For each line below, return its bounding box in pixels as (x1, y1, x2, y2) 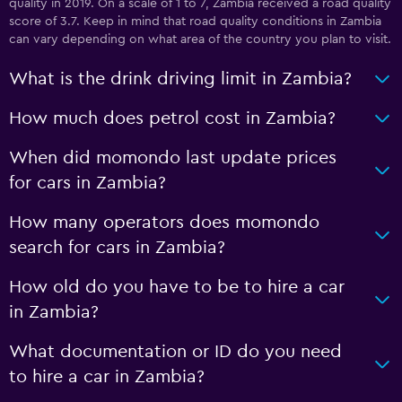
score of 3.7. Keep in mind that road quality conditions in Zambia (9, 15, 381, 28)
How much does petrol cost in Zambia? (9, 109, 336, 127)
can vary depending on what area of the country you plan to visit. (9, 33, 391, 46)
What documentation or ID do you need (9, 343, 342, 361)
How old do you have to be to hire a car (9, 278, 345, 296)
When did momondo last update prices (9, 149, 336, 167)
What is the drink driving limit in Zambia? (9, 70, 352, 88)
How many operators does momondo (9, 214, 319, 232)
